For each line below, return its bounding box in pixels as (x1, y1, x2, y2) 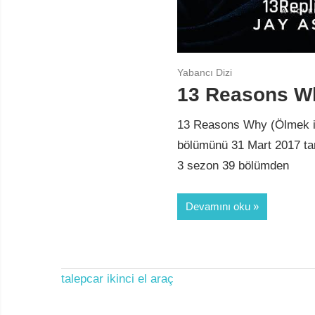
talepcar (61, 272, 103, 286)
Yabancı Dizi (177, 67, 232, 79)
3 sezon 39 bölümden (177, 158, 289, 172)
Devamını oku (186, 200, 250, 213)
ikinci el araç (107, 272, 174, 286)
